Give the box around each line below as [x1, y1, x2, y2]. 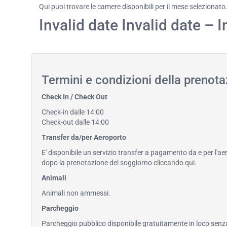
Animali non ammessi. [42, 189, 110, 197]
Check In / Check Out [42, 93, 107, 101]
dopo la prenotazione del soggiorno [42, 159, 154, 167]
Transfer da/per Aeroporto [42, 133, 126, 141]
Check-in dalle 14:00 [42, 108, 104, 116]
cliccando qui [154, 159, 195, 167]
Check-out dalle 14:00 [42, 118, 109, 126]
